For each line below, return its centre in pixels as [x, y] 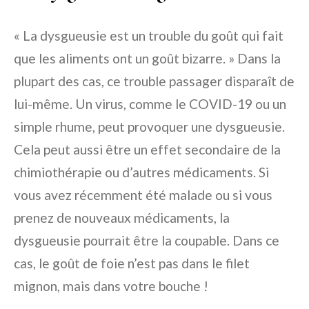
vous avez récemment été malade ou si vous [143, 195]
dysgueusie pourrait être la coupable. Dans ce [147, 241]
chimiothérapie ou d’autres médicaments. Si [141, 172]
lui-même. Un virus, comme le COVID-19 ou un [150, 104]
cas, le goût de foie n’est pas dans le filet [132, 263]
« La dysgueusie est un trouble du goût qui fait [149, 36]
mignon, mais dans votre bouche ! [111, 286]
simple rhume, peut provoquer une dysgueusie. [149, 127]
